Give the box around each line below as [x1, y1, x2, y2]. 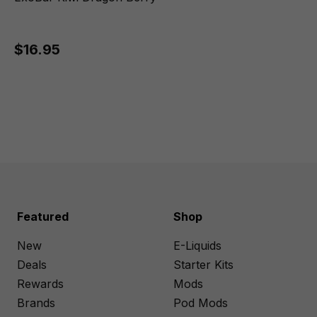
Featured [17, 209, 69, 224]
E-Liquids [173, 238, 222, 253]
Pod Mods [173, 296, 229, 310]
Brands [17, 296, 55, 310]
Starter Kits [173, 258, 234, 272]
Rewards [17, 277, 64, 291]
